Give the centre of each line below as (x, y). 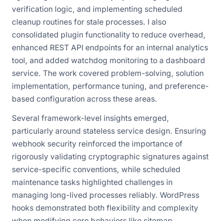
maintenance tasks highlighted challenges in (92, 183)
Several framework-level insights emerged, (91, 118)
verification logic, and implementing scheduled (97, 9)
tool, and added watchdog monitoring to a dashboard (109, 60)
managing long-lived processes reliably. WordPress (106, 195)
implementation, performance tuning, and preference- (110, 86)
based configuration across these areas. (85, 99)
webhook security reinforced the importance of (97, 144)
